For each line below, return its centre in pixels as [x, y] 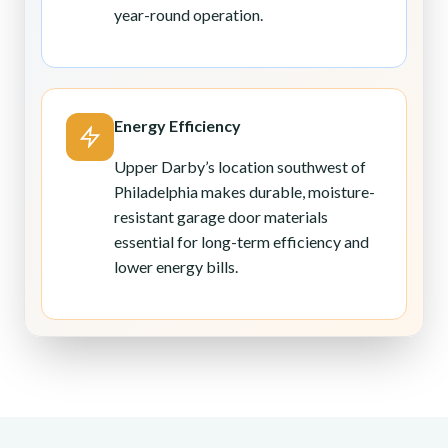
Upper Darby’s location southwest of [240, 167]
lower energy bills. [176, 267]
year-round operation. [188, 15]
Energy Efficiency [177, 126]
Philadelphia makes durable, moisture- [244, 192]
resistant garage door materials [221, 217]
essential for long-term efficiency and [241, 242]
